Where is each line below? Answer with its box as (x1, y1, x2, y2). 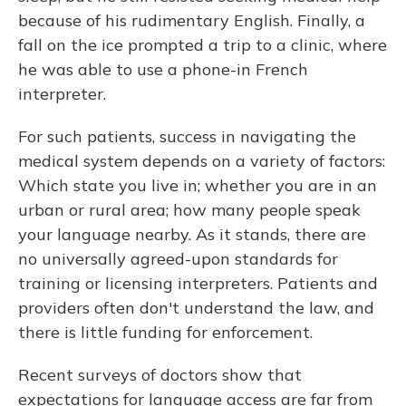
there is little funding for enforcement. (18, 322, 313, 343)
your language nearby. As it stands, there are (18, 224, 366, 245)
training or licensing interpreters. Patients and (18, 273, 378, 294)
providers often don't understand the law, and (18, 297, 374, 318)
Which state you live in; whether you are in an (18, 175, 377, 196)
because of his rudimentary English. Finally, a (18, 10, 365, 31)
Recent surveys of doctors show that (18, 364, 302, 385)
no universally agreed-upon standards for (18, 248, 338, 269)
